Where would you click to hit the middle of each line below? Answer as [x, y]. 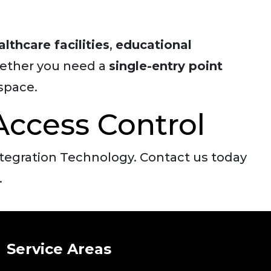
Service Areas [59, 249]
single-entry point [166, 66]
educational [154, 45]
